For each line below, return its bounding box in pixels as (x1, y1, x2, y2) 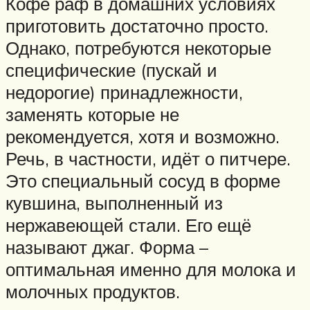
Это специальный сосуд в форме (6, 170, 280, 192)
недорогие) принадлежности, (6, 81, 243, 104)
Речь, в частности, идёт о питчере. (6, 147, 291, 170)
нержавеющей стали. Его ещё (6, 214, 251, 237)
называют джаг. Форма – (6, 236, 208, 259)
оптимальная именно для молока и (6, 258, 296, 281)
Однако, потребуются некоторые (6, 37, 271, 60)
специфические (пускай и (6, 59, 217, 82)
